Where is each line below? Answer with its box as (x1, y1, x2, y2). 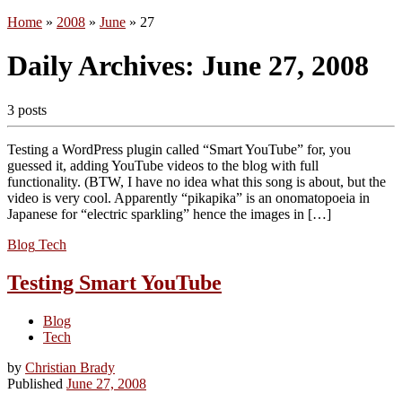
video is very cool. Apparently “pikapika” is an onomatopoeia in (7, 189, 370, 205)
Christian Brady (25, 359, 115, 375)
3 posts (7, 101, 47, 118)
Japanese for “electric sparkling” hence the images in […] (7, 205, 331, 222)
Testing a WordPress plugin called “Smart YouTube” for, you (7, 141, 351, 157)
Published (7, 375, 66, 391)
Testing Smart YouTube (7, 270, 222, 294)
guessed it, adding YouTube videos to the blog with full (7, 157, 319, 173)
